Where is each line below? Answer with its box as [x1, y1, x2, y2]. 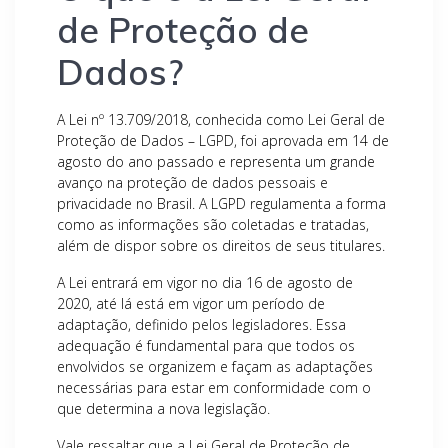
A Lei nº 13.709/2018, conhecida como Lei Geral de [57, 110, 385, 129]
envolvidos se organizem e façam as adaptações [57, 357, 373, 376]
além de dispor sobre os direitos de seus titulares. [57, 236, 389, 255]
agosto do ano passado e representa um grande [57, 152, 375, 171]
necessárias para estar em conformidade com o [57, 378, 371, 397]
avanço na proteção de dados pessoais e [57, 173, 328, 192]
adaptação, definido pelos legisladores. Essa [57, 315, 346, 334]
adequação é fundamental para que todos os [57, 336, 355, 355]
